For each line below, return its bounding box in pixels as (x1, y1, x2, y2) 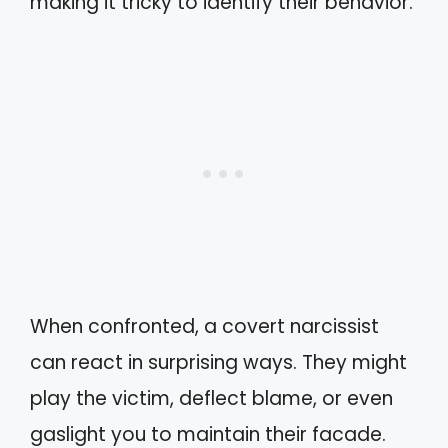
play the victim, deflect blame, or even (30, 385, 393, 412)
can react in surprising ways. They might (30, 349, 407, 376)
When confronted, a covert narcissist (30, 313, 379, 340)
